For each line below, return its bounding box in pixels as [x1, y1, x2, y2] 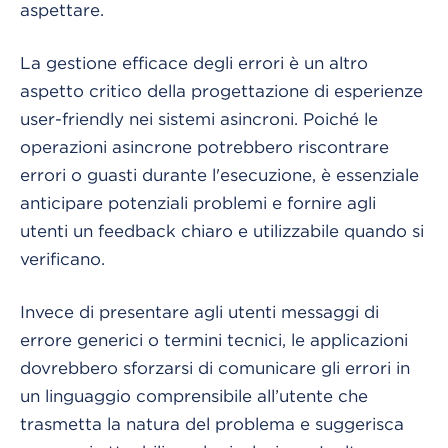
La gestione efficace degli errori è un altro [20, 53, 368, 72]
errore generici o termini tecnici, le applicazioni [20, 330, 408, 349]
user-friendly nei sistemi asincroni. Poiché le [20, 109, 378, 128]
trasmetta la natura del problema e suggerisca [20, 414, 404, 433]
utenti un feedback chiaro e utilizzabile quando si [20, 221, 424, 240]
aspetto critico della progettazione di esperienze [20, 81, 423, 100]
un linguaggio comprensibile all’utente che [20, 386, 368, 405]
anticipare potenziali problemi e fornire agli [20, 193, 376, 212]
